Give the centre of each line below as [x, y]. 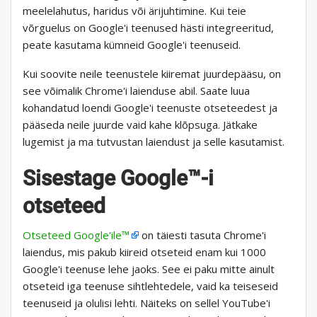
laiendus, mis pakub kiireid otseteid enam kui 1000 [144, 252]
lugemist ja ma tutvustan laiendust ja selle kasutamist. [154, 142]
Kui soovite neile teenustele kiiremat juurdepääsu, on [152, 74]
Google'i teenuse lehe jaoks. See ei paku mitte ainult [149, 269]
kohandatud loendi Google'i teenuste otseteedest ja [150, 108]
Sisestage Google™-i [118, 178]
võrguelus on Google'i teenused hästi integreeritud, [148, 28]
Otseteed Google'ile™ [76, 235]
